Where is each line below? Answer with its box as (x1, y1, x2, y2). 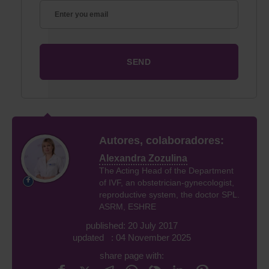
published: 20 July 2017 (85, 220, 178, 231)
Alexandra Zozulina (99, 153, 187, 163)
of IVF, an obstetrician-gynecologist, (99, 177, 234, 187)
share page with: (99, 250, 164, 261)
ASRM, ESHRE (99, 201, 156, 211)
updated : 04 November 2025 (72, 232, 191, 243)
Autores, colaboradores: (99, 133, 224, 147)
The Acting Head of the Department (99, 165, 234, 175)
